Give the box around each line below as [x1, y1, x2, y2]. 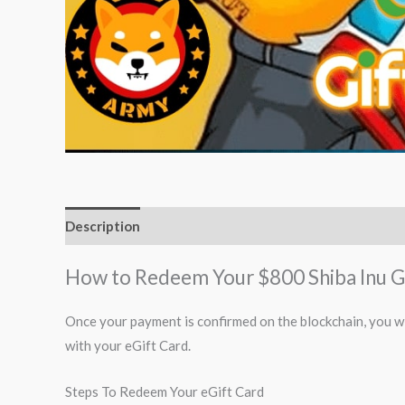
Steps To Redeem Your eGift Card [65, 383, 264, 400]
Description [65, 217, 140, 234]
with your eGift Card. [65, 337, 191, 354]
